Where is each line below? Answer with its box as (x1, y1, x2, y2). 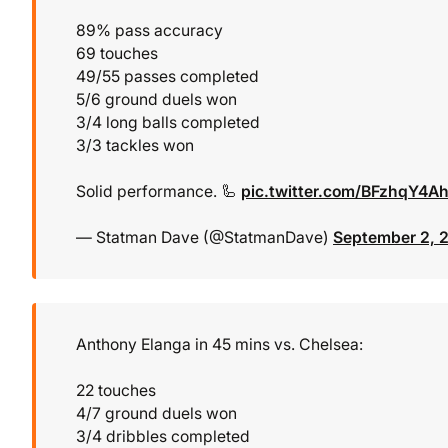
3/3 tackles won (76, 135, 194, 155)
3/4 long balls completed (76, 112, 260, 132)
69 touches (76, 43, 158, 63)
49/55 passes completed (76, 66, 259, 86)
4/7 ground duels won (76, 403, 237, 423)
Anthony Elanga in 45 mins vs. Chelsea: (76, 334, 363, 354)
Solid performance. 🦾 (76, 182, 241, 202)
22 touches (76, 380, 156, 400)
